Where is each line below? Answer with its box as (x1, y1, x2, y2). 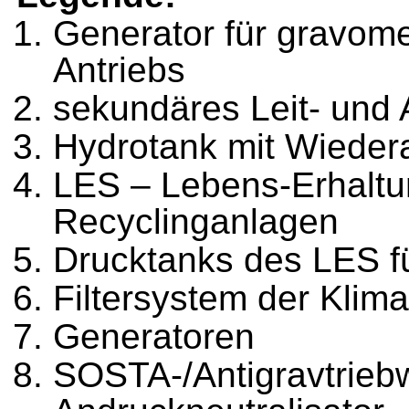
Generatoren (53, 317, 255, 356)
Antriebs (53, 50, 185, 89)
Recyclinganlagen (53, 202, 339, 241)
